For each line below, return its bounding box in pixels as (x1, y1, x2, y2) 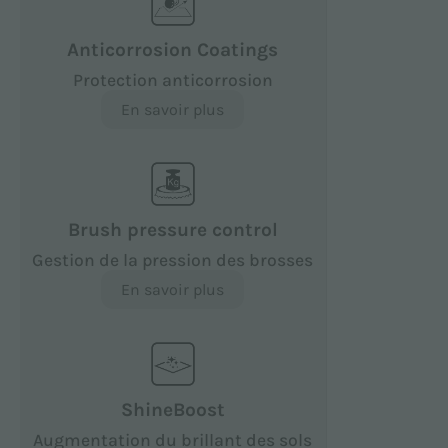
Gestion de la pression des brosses (32, 249, 314, 270)
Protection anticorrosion (72, 69, 273, 90)
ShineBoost (120, 397, 225, 421)
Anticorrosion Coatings (67, 37, 279, 61)
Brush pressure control (67, 217, 278, 241)
